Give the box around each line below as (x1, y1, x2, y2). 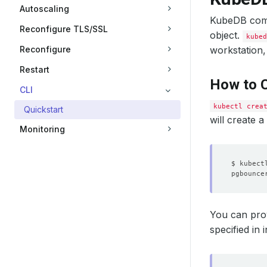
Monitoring (20, 124, 65, 134)
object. (210, 29, 243, 41)
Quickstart (24, 104, 63, 114)
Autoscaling (20, 4, 69, 14)
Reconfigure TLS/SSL (20, 24, 108, 34)
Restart (20, 64, 49, 74)
